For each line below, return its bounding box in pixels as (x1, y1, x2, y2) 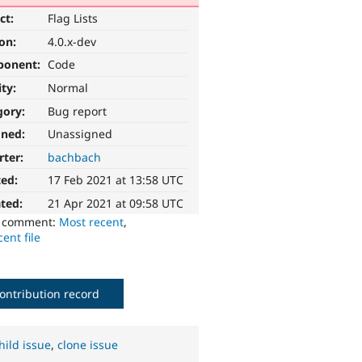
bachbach (48, 149, 102, 165)
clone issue (57, 337, 119, 353)
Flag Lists (48, 11, 99, 27)
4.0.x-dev (48, 33, 97, 49)
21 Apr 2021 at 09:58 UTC (48, 196, 184, 212)
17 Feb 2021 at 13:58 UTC (48, 172, 184, 188)
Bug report (48, 103, 107, 119)
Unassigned (48, 126, 113, 142)
